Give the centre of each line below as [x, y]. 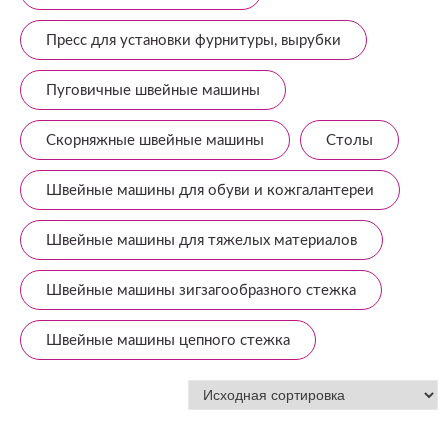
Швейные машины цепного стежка [168, 340]
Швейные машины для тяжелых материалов [201, 240]
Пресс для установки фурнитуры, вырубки [193, 40]
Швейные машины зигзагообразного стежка [201, 290]
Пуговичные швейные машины [153, 90]
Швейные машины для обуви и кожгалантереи [210, 190]
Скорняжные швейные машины [155, 140]
